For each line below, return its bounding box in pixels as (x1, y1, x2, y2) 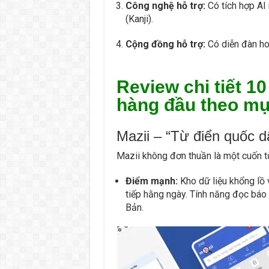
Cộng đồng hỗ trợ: (125, 38, 205, 50)
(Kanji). (125, 13, 153, 25)
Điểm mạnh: (125, 175, 178, 187)
